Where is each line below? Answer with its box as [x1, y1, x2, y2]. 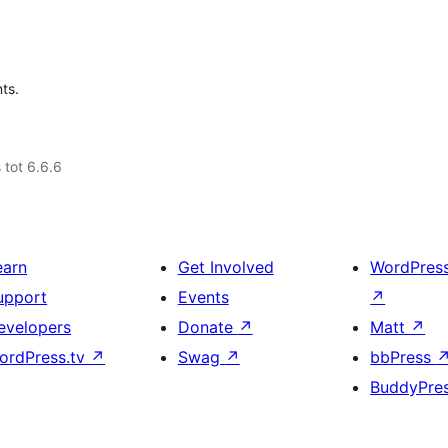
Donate [177, 317, 238, 337]
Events [177, 287, 229, 307]
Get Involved [177, 257, 274, 277]
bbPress [370, 347, 437, 367]
